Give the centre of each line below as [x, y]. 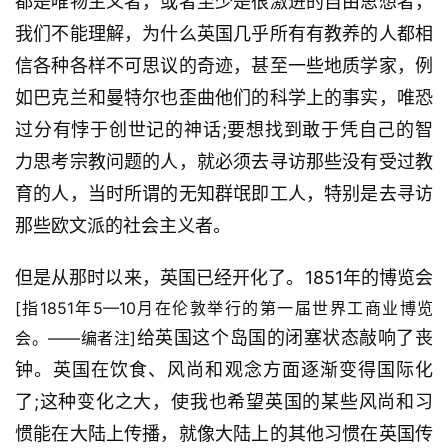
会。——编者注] [76, 338]
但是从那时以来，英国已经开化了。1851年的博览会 [224, 278]
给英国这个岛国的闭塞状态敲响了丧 [285, 338]
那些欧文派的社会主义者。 [123, 226]
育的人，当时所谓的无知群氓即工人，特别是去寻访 [224, 194]
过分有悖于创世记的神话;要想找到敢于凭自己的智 [224, 130]
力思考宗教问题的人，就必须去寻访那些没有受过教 [224, 162]
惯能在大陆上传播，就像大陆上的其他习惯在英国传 [224, 434]
